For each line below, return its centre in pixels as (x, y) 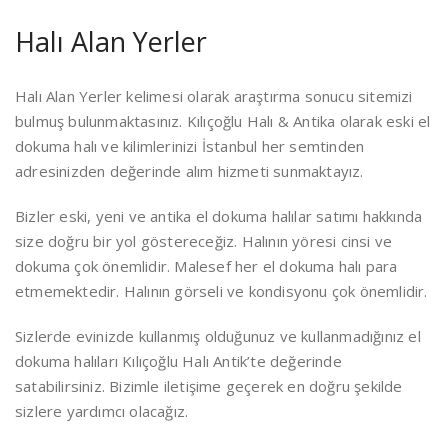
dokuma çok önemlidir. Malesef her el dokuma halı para (206, 266)
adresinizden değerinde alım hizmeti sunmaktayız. (189, 171)
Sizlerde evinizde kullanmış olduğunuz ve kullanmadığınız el (218, 336)
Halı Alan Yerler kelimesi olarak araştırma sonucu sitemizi (214, 96)
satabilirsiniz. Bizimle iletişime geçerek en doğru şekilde (209, 386)
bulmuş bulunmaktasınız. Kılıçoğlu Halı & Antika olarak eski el (223, 121)
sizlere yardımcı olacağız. (102, 411)
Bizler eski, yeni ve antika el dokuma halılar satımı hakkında (219, 216)
